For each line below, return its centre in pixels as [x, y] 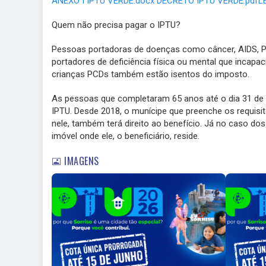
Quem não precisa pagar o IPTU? [116, 25]
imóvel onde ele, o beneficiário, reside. [126, 136]
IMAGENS [80, 161]
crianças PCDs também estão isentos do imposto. [151, 74]
